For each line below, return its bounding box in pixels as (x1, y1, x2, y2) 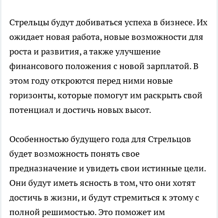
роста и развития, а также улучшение (9, 45, 161, 57)
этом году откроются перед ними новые (9, 74, 173, 86)
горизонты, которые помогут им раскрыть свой (9, 89, 202, 101)
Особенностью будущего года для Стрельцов (9, 133, 191, 145)
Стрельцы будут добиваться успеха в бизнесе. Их (9, 16, 207, 28)
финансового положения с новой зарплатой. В (9, 60, 199, 72)
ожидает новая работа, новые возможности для (9, 31, 203, 42)
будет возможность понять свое (9, 147, 140, 159)
